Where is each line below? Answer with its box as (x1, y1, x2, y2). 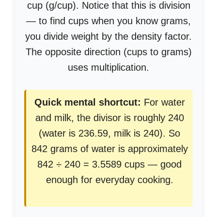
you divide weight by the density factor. (25, 31, 192, 42)
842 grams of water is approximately (31, 143, 188, 154)
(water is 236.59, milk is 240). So (39, 128, 180, 139)
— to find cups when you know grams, (26, 15, 191, 26)
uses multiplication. (68, 62, 149, 73)
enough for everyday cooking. (46, 174, 173, 185)
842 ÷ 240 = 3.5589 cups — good (37, 159, 182, 170)
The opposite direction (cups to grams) (25, 46, 192, 57)
